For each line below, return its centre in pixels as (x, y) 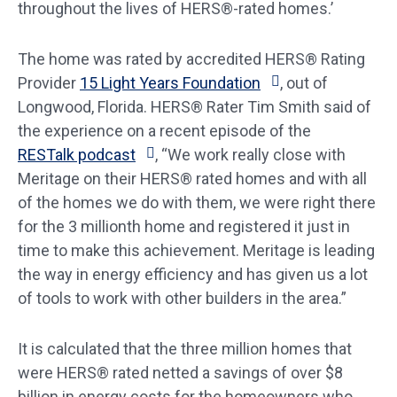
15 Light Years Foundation (170, 83)
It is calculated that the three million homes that (185, 349)
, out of (304, 83)
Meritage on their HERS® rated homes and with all (192, 179)
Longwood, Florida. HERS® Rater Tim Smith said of (195, 107)
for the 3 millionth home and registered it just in (184, 226)
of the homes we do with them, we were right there (197, 202)
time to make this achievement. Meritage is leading (196, 250)
